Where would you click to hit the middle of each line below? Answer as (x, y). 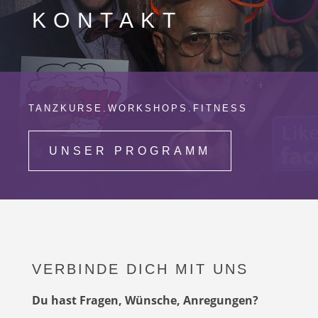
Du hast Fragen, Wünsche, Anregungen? (145, 300)
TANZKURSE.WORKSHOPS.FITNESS (138, 108)
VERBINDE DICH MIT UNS (140, 269)
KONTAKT (107, 20)
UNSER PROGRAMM (130, 151)
